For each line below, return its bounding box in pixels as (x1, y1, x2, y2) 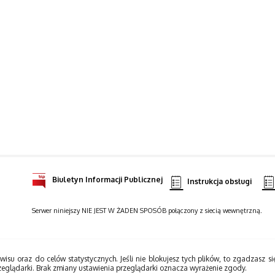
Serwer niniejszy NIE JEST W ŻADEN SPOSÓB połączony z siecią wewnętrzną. (31, 206, 262, 215)
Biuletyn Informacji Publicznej (52, 175, 163, 185)
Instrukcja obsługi (187, 177, 252, 187)
